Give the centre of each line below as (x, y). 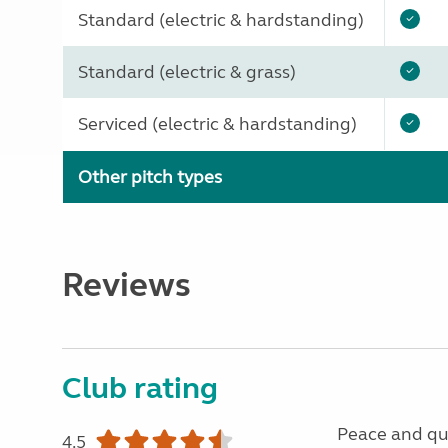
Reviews (126, 285)
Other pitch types (150, 177)
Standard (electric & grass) (187, 72)
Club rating (140, 388)
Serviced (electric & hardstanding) (217, 124)
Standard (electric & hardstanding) (221, 20)
